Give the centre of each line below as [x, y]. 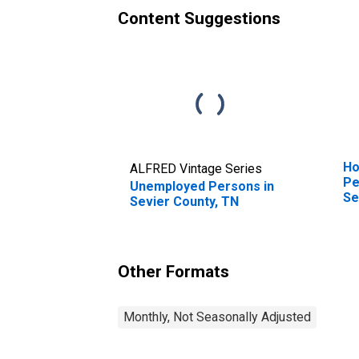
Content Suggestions [199, 18]
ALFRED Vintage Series [196, 168]
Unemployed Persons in [202, 186]
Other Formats [173, 271]
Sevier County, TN [184, 201]
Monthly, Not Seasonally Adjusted [217, 317]
